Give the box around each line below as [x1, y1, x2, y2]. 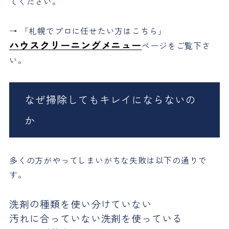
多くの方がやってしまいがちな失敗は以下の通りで [9, 154, 207, 167]
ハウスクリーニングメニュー [9, 38, 142, 53]
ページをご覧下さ [142, 39, 211, 52]
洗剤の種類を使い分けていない [9, 197, 152, 212]
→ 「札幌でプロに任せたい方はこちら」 [9, 25, 167, 37]
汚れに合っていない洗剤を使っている [9, 211, 183, 226]
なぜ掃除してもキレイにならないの [24, 92, 196, 107]
